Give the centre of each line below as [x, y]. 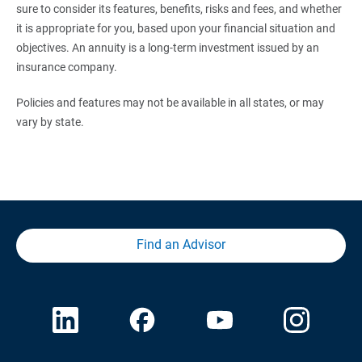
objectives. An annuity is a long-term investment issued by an [167, 47]
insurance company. [67, 67]
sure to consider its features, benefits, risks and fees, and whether [179, 8]
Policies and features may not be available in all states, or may [170, 102]
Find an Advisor [181, 244]
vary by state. [50, 122]
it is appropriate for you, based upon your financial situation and [175, 28]
